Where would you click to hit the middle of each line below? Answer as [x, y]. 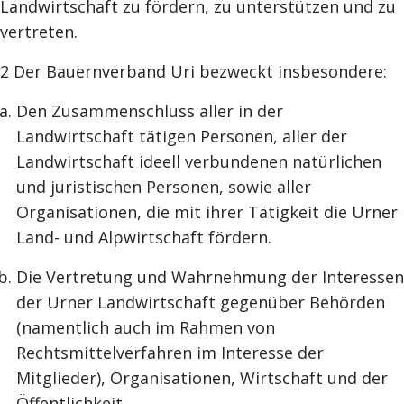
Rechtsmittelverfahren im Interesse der [170, 353]
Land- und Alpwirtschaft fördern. [144, 237]
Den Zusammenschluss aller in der [150, 111]
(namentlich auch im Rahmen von [146, 327]
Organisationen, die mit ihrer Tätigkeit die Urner [207, 212]
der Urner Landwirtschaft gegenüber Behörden [201, 302]
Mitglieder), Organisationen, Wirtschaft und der [202, 378]
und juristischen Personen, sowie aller [164, 187]
